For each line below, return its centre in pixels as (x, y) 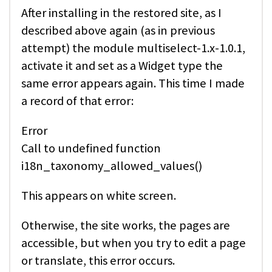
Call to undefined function (91, 148)
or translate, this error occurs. (98, 261)
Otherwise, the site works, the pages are (126, 226)
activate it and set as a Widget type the (122, 65)
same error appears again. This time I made (133, 83)
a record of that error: (77, 100)
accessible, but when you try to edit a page (134, 243)
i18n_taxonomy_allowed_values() (112, 165)
